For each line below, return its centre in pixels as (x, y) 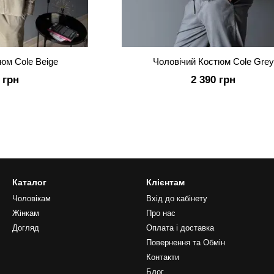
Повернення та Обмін (186, 243)
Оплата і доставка (180, 228)
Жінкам (26, 213)
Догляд (26, 228)
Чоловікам (31, 198)
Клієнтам (165, 182)
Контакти (163, 257)
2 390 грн (213, 80)
